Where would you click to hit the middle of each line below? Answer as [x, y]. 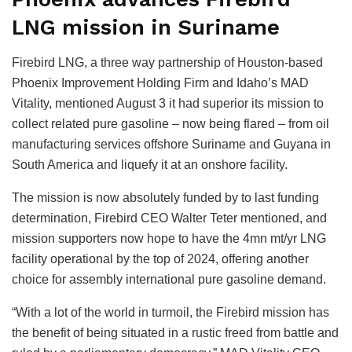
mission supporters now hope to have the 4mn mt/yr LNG [169, 239]
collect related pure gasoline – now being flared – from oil [170, 124]
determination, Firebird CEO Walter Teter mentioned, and [169, 218]
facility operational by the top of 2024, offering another [160, 259]
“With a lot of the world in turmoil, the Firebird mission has [170, 313]
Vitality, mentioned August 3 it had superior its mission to [168, 104]
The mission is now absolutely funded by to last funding [165, 198]
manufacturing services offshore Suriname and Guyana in [171, 145]
